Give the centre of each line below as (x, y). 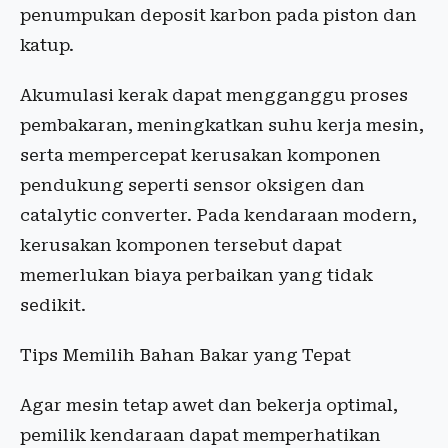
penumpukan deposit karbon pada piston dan (218, 15)
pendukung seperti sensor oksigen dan (192, 185)
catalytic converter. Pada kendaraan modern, (218, 215)
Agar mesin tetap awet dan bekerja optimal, (209, 405)
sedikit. (53, 305)
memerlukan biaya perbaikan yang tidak (196, 275)
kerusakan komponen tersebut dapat (181, 245)
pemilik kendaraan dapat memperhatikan (200, 435)
